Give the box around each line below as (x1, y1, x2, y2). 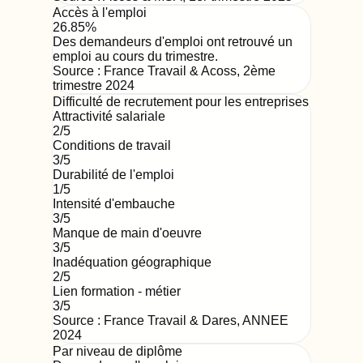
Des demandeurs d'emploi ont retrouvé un (53, 35, 293, 49)
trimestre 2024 (53, 79, 135, 92)
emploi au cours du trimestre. (53, 49, 218, 63)
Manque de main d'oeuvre (53, 226, 202, 240)
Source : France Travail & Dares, (53, 314, 242, 327)
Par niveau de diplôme (53, 344, 182, 358)
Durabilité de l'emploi (53, 168, 174, 181)
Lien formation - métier (53, 284, 181, 298)
